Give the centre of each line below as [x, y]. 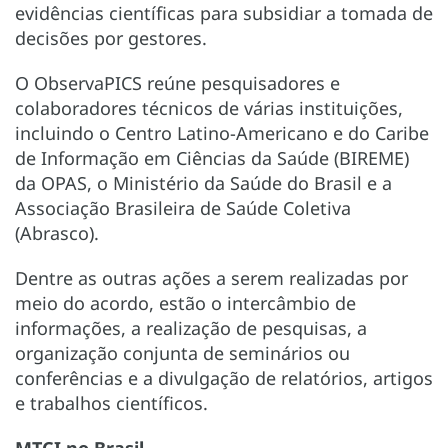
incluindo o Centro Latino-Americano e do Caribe [222, 132]
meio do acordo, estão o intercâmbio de [185, 302]
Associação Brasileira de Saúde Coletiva [183, 207]
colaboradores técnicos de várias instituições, [209, 107]
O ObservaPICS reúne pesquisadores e [177, 82]
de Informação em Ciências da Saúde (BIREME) [212, 157]
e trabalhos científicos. [111, 402]
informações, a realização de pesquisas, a [191, 327]
